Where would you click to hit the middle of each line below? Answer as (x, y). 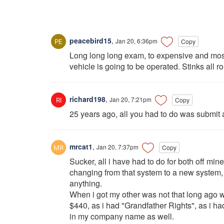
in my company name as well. (122, 216)
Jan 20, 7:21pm (130, 99)
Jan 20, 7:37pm (117, 147)
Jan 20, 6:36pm (136, 40)
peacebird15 (89, 40)
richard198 (86, 99)
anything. (86, 183)
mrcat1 (80, 147)
